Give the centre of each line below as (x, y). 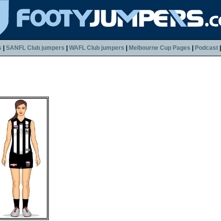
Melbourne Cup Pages (160, 48)
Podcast (206, 48)
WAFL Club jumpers (97, 48)
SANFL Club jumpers (35, 48)
